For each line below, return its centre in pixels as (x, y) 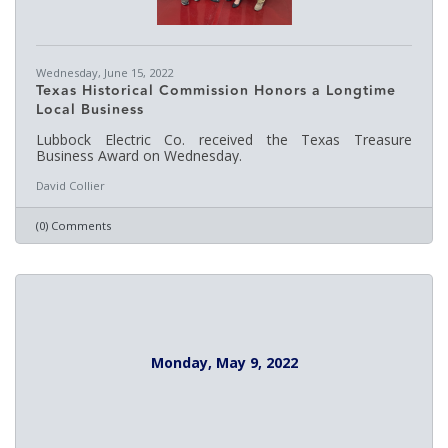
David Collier (70, 185)
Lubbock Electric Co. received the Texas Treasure (224, 139)
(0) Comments (73, 225)
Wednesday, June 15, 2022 (104, 72)
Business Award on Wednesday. (139, 155)
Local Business (90, 110)
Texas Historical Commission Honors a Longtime (216, 91)
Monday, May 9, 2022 (224, 362)
